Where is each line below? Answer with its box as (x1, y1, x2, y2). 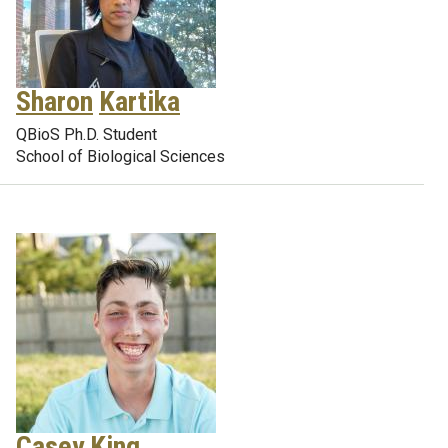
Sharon (16, 85, 93, 118)
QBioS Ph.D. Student (16, 125, 157, 144)
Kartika (99, 85, 180, 118)
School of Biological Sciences (16, 147, 225, 166)
